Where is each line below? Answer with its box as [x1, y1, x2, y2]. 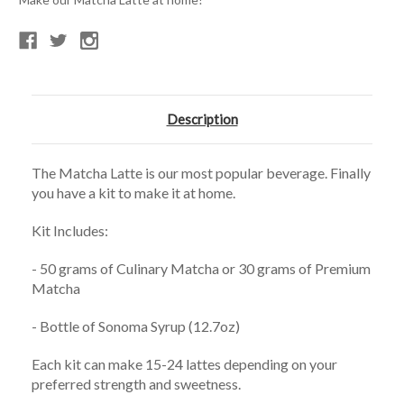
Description [166, 110, 238, 127]
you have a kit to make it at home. [32, 183, 235, 201]
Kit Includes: [32, 221, 108, 239]
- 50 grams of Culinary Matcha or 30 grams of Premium [32, 259, 371, 277]
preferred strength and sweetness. [32, 374, 241, 392]
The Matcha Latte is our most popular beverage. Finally [32, 163, 371, 181]
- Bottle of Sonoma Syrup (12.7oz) [32, 317, 240, 335]
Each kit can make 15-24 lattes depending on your [32, 354, 337, 372]
